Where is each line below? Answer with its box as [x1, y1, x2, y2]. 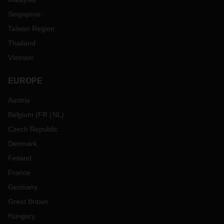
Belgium [8, 110, 33, 118]
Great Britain [8, 197, 48, 205]
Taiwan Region [8, 24, 54, 32]
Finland [8, 154, 31, 162]
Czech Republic [8, 125, 57, 133]
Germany [8, 183, 37, 191]
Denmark [8, 139, 37, 147]
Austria [8, 96, 30, 104]
